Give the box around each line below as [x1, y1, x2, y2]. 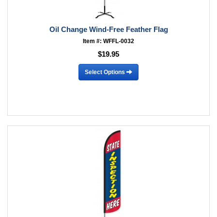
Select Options [85, 68, 126, 76]
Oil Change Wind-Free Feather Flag [49, 25, 168, 33]
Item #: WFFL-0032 [83, 38, 134, 45]
